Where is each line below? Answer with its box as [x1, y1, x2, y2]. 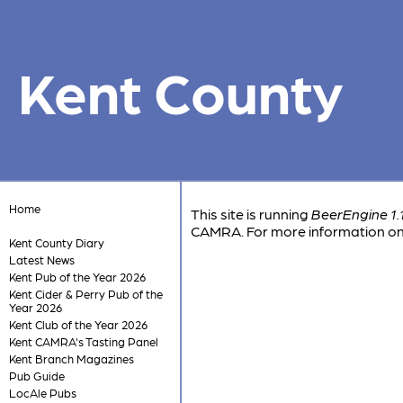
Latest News [8, 253, 75, 266]
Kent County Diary [8, 236, 104, 249]
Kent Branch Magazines [8, 352, 134, 365]
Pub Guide [8, 369, 65, 382]
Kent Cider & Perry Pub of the [8, 287, 163, 300]
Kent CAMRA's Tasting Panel [8, 335, 158, 348]
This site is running [191, 205, 311, 222]
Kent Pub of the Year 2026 [8, 270, 146, 283]
